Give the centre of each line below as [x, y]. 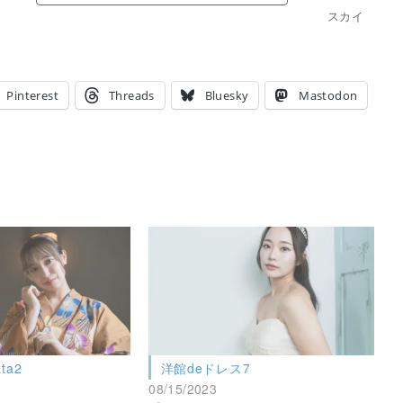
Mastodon [328, 95]
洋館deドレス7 [206, 367]
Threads [131, 95]
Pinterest [33, 95]
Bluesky [227, 95]
